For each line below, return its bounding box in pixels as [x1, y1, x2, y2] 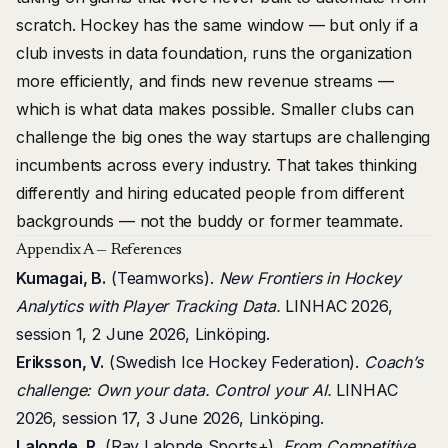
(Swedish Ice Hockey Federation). [103, 352, 364, 372]
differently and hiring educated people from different [16, 183, 404, 203]
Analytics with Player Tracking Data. [16, 296, 281, 316]
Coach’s [363, 352, 423, 372]
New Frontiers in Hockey [218, 268, 401, 288]
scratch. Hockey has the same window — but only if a [16, 15, 419, 35]
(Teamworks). [106, 268, 219, 288]
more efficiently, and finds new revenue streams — [16, 71, 394, 91]
